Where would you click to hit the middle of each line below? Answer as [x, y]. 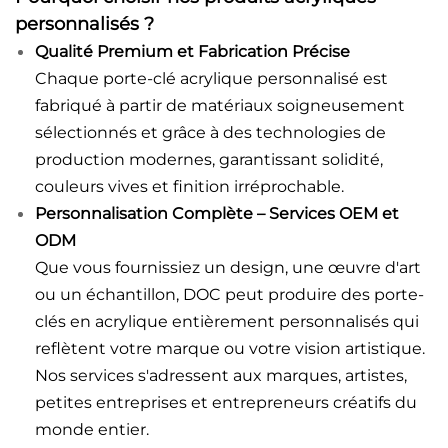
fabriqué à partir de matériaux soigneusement [220, 105]
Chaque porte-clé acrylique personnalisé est [211, 78]
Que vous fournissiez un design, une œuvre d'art [228, 267]
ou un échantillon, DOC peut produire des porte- [229, 294]
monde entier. [92, 429]
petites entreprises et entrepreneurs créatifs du [226, 402]
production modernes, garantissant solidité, [209, 159]
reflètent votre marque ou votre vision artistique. [230, 348]
